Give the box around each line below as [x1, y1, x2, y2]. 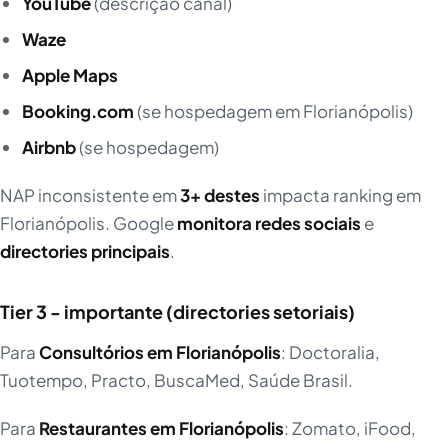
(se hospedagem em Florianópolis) [133, 100, 413, 123]
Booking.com [21, 100, 134, 123]
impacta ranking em [260, 184, 421, 207]
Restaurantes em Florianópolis [39, 417, 284, 440]
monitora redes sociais [177, 212, 361, 235]
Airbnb [21, 136, 76, 159]
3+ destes [180, 184, 260, 207]
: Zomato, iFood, [284, 417, 416, 440]
